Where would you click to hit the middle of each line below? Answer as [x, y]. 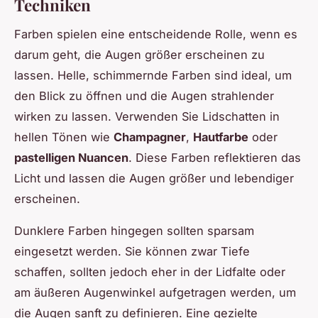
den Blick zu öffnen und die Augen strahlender [144, 95]
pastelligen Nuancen [71, 157]
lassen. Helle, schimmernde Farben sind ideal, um [153, 75]
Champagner [150, 137]
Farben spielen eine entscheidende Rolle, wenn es [156, 34]
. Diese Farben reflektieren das [215, 157]
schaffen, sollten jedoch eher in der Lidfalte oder [150, 272]
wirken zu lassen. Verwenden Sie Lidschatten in [147, 116]
